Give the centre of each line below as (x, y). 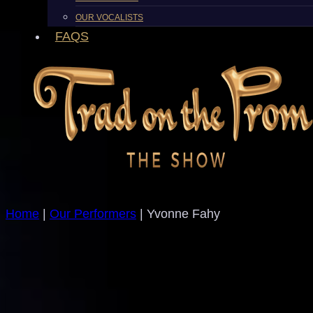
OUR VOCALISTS (109, 17)
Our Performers (93, 214)
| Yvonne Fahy (178, 214)
